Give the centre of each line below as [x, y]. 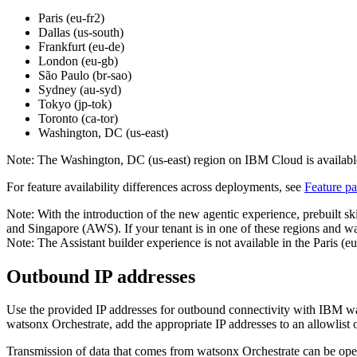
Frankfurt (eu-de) [81, 46]
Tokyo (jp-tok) [75, 104]
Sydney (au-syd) [80, 89]
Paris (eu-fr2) [71, 18]
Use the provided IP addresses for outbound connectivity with [163, 310]
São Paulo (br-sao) [85, 75]
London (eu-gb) [78, 61]
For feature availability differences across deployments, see [155, 186]
